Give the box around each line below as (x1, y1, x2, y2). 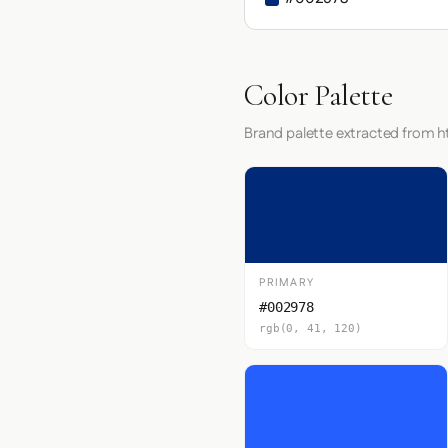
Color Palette (244, 77, 393, 114)
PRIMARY (259, 275, 314, 291)
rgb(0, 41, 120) (259, 322, 362, 335)
